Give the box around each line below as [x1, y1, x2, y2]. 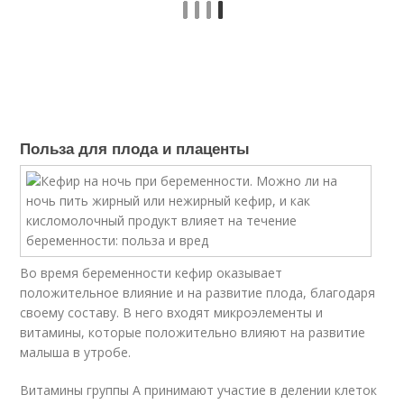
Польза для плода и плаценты [20, 137, 251, 159]
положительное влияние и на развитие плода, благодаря [20, 284, 376, 301]
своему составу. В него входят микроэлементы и [20, 304, 324, 321]
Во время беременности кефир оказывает [20, 264, 283, 281]
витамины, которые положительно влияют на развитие [20, 324, 366, 341]
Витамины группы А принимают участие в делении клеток [20, 381, 378, 399]
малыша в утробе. [20, 344, 132, 361]
